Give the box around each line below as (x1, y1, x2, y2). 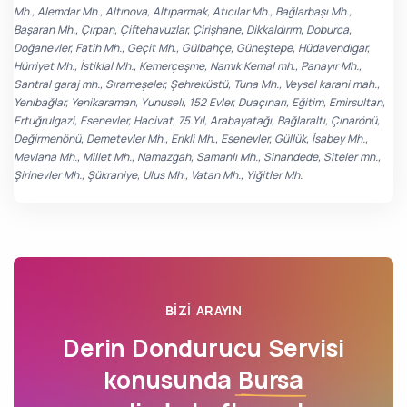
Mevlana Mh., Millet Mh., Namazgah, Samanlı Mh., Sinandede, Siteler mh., (14, 149, 381, 164)
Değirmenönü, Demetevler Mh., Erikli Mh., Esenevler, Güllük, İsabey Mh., (14, 131, 368, 146)
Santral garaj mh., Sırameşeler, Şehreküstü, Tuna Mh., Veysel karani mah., (14, 76, 380, 92)
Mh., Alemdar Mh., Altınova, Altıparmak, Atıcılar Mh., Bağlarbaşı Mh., (14, 4, 352, 19)
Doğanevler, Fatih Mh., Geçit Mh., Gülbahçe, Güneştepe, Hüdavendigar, (14, 40, 370, 55)
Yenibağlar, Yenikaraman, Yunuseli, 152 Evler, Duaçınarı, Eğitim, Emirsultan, (14, 94, 385, 110)
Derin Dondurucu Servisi (63, 332, 344, 364)
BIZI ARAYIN (164, 302, 243, 319)
